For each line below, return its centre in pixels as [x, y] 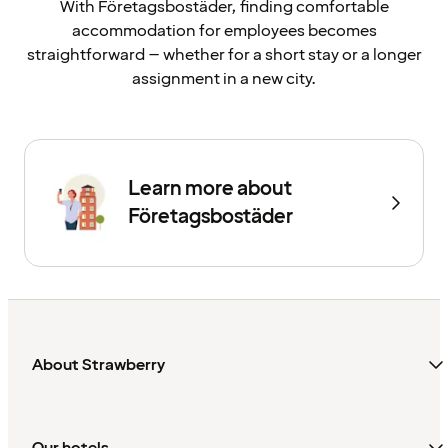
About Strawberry [98, 365]
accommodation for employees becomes [224, 31]
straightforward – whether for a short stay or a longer [224, 55]
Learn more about [210, 189]
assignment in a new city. [224, 79]
